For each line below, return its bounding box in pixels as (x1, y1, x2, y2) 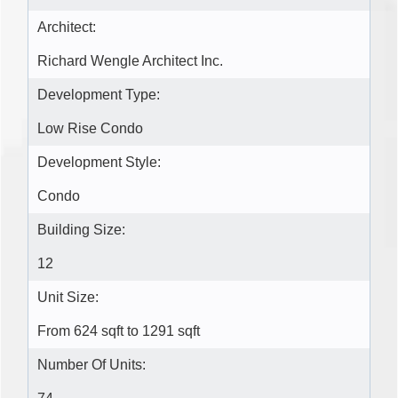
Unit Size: (37, 290, 99, 306)
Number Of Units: (37, 357, 146, 373)
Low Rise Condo (37, 121, 143, 137)
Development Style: (37, 155, 161, 171)
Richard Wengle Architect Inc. (37, 53, 223, 69)
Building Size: (37, 222, 125, 238)
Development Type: (37, 87, 160, 103)
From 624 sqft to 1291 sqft (37, 323, 200, 339)
